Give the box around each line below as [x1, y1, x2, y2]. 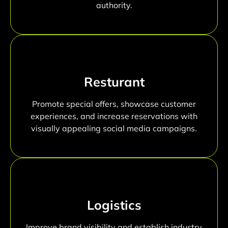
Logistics [87, 197, 141, 213]
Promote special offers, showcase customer [32, 99, 196, 109]
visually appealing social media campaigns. [31, 123, 197, 134]
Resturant [83, 74, 145, 90]
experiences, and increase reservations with [31, 111, 197, 122]
